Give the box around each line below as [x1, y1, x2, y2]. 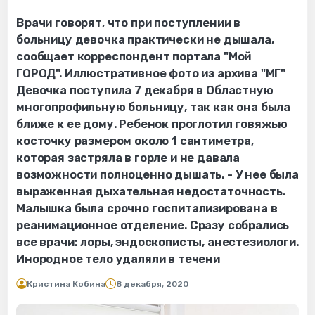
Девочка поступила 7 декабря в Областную [16, 83, 274, 97]
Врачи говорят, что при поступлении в [16, 15, 241, 30]
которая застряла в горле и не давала [16, 150, 240, 165]
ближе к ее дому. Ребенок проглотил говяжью [16, 117, 288, 131]
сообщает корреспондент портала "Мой [16, 49, 252, 63]
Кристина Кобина [27, 278, 105, 289]
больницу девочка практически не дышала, [16, 32, 274, 46]
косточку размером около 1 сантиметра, [16, 134, 254, 148]
